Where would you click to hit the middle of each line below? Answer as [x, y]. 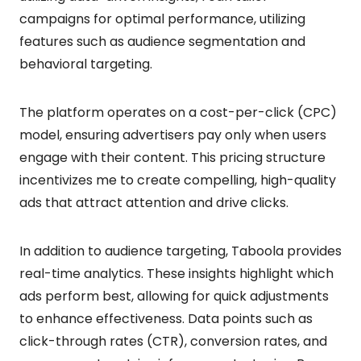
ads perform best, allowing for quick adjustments [174, 296]
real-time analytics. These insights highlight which [176, 273]
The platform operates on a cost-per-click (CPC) [178, 112]
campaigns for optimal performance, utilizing [162, 19]
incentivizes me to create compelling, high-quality [178, 180]
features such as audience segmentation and [162, 41]
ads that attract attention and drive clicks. [154, 202]
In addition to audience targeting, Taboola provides [180, 251]
